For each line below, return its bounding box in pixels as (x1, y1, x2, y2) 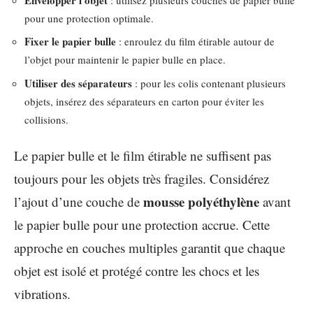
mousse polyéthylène (143, 192, 259, 211)
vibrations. (14, 285, 71, 303)
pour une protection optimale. (24, 10, 154, 25)
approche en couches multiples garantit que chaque (14, 239, 285, 256)
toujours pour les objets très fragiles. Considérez (14, 170, 269, 187)
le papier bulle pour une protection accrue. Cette (14, 216, 270, 233)
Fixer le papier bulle (24, 34, 116, 49)
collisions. (24, 112, 68, 126)
